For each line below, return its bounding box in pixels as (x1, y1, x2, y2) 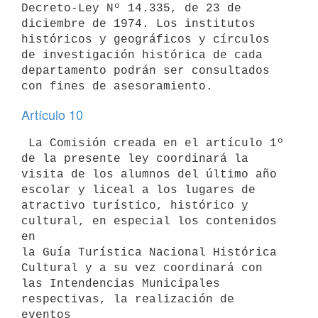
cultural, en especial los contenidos (21, 214, 277, 228)
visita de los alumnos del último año (21, 168, 277, 181)
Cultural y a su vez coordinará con (21, 261, 270, 275)
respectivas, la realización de (21, 292, 234, 306)
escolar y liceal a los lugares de (21, 183, 263, 197)
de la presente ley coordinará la (21, 152, 256, 165)
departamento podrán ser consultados (21, 64, 270, 77)
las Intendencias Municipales (21, 277, 220, 290)
